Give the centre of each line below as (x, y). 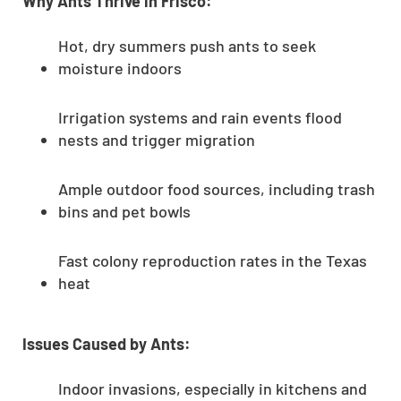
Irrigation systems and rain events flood (200, 117)
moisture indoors (120, 68)
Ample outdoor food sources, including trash (217, 188)
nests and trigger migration (157, 139)
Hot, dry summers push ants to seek (187, 45)
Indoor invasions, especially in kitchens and (213, 388)
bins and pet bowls (124, 211)
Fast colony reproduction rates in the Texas (213, 260)
